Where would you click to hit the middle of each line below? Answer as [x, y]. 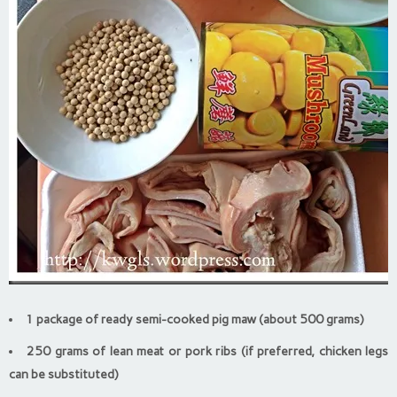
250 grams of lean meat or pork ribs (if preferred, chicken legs [208, 352]
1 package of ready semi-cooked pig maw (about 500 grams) [195, 320]
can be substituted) [63, 375]
